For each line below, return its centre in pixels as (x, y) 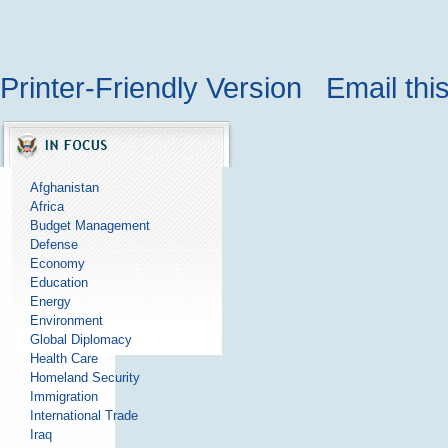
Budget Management (89, 225)
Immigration (63, 396)
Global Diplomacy (80, 339)
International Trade (83, 415)
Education (58, 282)
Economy (57, 263)
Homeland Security (84, 377)
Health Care (63, 358)
